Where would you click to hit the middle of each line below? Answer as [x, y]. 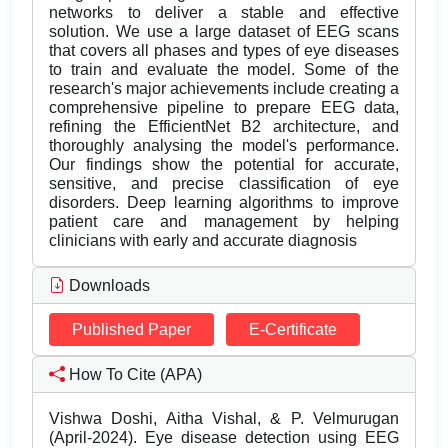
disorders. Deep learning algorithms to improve [224, 203]
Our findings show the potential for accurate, [224, 165]
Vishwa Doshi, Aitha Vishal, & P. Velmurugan [224, 419]
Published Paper [131, 330]
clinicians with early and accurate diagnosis [203, 241]
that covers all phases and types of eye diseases [224, 51]
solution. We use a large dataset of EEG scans [224, 32]
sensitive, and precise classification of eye [224, 184]
